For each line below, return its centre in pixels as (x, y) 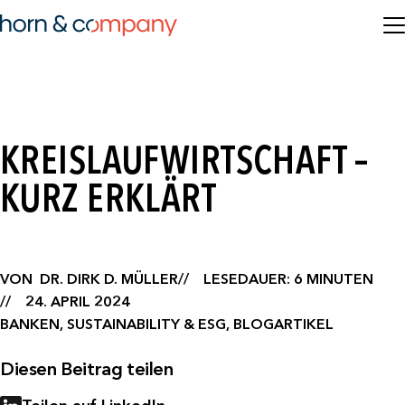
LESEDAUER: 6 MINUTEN (288, 279)
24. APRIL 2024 (78, 302)
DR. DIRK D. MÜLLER (109, 279)
